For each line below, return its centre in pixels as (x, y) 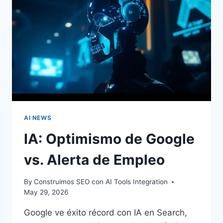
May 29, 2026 (46, 192)
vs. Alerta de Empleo (94, 160)
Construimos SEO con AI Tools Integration (101, 182)
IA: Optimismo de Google (109, 139)
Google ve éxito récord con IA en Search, (106, 213)
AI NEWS (38, 117)
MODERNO (85, 32)
